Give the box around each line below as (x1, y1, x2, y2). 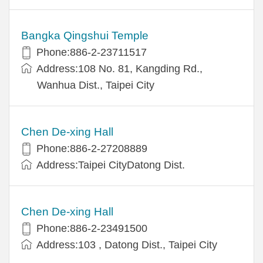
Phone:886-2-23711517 (36, 46, 147, 58)
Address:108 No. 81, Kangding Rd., (36, 62, 203, 75)
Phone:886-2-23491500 (36, 222, 147, 234)
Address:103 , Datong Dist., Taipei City (36, 238, 217, 251)
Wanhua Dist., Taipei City (37, 79, 154, 91)
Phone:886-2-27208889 (36, 142, 147, 154)
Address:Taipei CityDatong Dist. (36, 159, 185, 171)
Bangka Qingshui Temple (21, 29, 149, 42)
